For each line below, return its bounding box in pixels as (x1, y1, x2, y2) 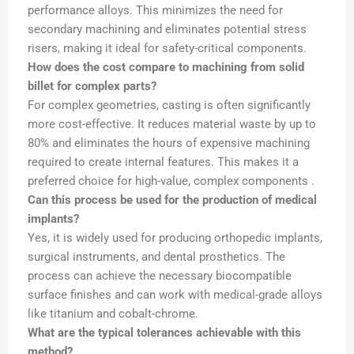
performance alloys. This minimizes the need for (28, 2, 283, 17)
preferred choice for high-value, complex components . (28, 173, 314, 188)
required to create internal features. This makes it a (28, 154, 299, 169)
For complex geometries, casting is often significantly (28, 97, 311, 112)
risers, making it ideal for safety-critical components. (28, 40, 307, 55)
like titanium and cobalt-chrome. (28, 306, 198, 321)
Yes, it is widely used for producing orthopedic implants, (28, 230, 322, 245)
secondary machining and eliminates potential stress (28, 21, 307, 36)
